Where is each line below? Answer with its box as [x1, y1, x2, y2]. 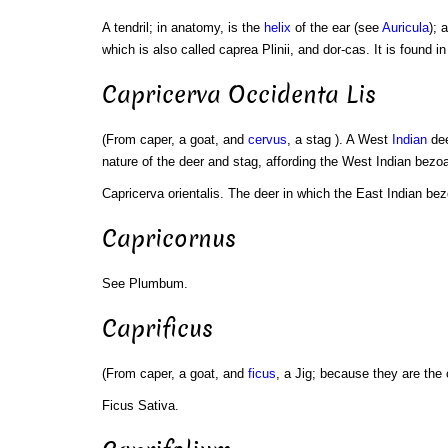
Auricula [381, 20, 429, 36]
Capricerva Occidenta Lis [101, 79, 376, 112]
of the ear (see [290, 20, 382, 36]
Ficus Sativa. [101, 397, 179, 413]
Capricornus [101, 223, 236, 255]
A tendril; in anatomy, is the [101, 20, 264, 36]
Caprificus [101, 312, 213, 345]
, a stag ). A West [286, 132, 392, 148]
